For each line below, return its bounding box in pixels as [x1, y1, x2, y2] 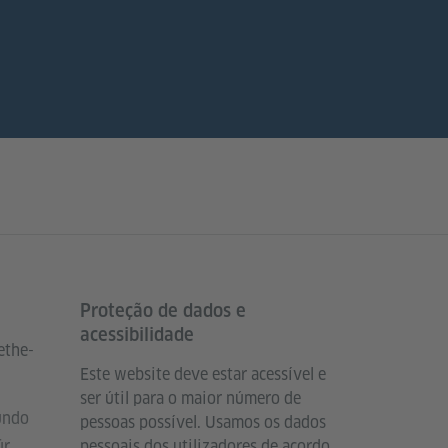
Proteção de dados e [80, 300, 246, 322]
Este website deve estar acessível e [80, 364, 326, 386]
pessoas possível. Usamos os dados [80, 412, 326, 434]
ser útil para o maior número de [80, 388, 301, 410]
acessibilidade [80, 324, 194, 346]
